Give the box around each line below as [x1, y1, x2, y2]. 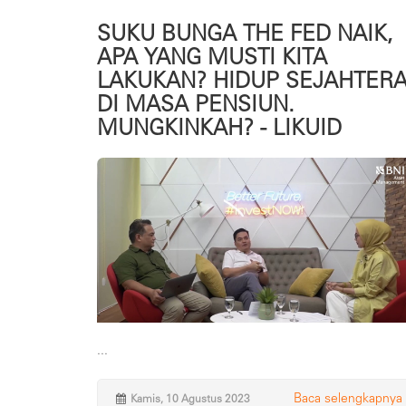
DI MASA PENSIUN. [97, 91, 295, 118]
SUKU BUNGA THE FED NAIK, [97, 20, 393, 47]
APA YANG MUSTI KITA [97, 43, 327, 71]
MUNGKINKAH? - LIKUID [97, 114, 342, 141]
